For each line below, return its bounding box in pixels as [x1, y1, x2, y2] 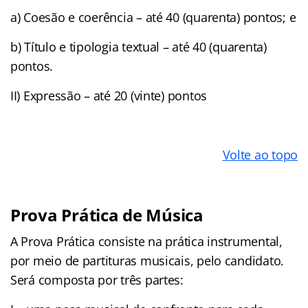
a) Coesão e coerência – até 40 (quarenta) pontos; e [10, 8, 296, 25]
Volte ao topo [222, 146, 298, 163]
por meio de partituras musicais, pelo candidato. [10, 252, 285, 269]
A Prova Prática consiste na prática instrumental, [10, 232, 283, 250]
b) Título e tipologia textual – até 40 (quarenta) [10, 38, 267, 55]
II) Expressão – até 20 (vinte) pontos [10, 87, 208, 104]
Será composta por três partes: [10, 271, 184, 288]
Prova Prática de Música [10, 203, 203, 226]
